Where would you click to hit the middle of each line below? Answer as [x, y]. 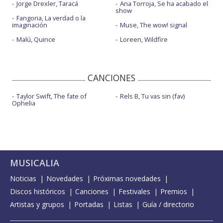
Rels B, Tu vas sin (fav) [152, 96]
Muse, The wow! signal [153, 25]
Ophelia [24, 103]
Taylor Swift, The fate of [52, 96]
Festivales [134, 191]
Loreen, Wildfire [144, 39]
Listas [123, 204]
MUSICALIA [35, 163]
